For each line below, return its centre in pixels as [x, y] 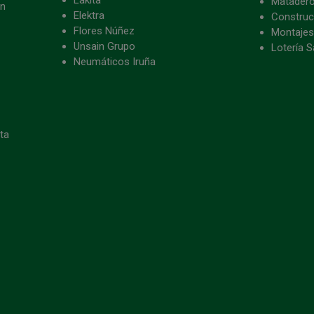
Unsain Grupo [104, 46]
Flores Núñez [104, 30]
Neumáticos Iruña [114, 61]
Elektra [89, 15]
